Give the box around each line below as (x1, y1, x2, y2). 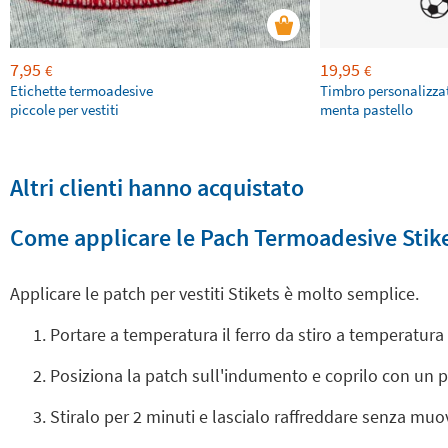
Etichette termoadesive (10, 81, 153, 100)
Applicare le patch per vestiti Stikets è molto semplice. (10, 282, 419, 305)
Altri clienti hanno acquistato (10, 172, 304, 203)
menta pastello (320, 100, 413, 119)
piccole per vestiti (10, 100, 119, 119)
